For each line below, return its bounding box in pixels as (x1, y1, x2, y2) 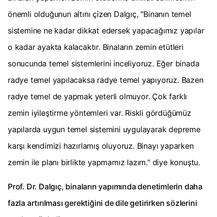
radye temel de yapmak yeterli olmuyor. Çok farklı (8, 92, 187, 102)
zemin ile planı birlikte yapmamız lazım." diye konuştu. (8, 157, 200, 168)
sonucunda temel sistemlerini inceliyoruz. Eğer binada (8, 59, 200, 69)
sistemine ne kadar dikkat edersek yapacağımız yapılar (8, 26, 204, 36)
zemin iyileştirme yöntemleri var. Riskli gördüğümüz (8, 108, 191, 118)
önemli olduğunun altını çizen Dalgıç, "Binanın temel (8, 9, 191, 19)
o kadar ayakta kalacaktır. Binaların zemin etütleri (8, 42, 184, 52)
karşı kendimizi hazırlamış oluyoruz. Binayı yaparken (8, 141, 194, 151)
